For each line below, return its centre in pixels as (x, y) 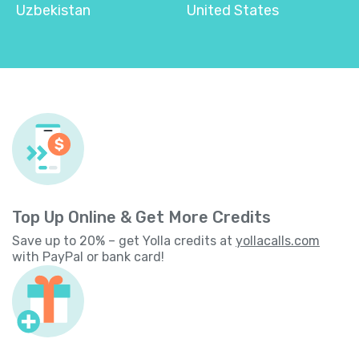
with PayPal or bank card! (88, 256)
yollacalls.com (278, 240)
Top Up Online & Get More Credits (141, 217)
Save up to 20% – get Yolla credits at (124, 240)
